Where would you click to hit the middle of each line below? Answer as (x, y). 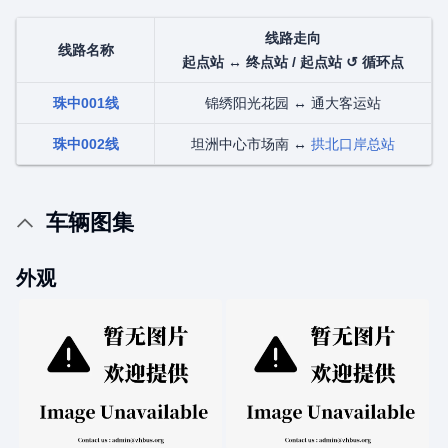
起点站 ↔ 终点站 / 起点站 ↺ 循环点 (293, 62)
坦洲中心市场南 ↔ (251, 144)
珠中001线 (85, 103)
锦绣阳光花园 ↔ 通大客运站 (293, 103)
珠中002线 (85, 144)
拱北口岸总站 (353, 144)
